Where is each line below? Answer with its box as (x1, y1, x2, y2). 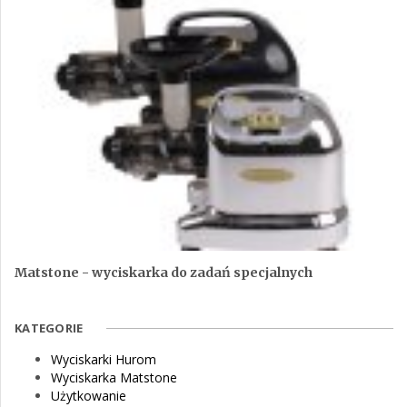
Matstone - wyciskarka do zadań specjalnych (15, 264, 313, 282)
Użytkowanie (51, 387, 126, 405)
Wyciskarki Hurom (51, 351, 156, 369)
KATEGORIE (15, 320, 84, 337)
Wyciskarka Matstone (51, 369, 177, 387)
